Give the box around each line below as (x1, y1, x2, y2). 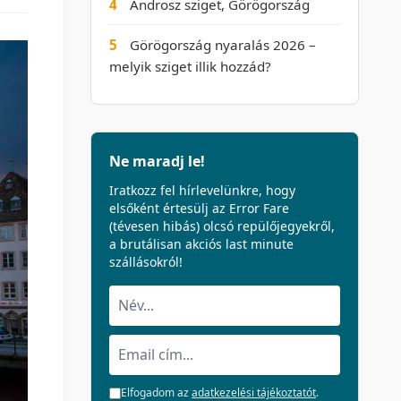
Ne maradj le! (109, 151, 205, 171)
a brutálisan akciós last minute (109, 235, 294, 252)
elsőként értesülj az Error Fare (109, 200, 289, 217)
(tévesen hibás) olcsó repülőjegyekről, (109, 218, 335, 235)
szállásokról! (109, 253, 183, 270)
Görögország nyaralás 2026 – (130, 36, 316, 54)
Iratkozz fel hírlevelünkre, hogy (109, 182, 295, 199)
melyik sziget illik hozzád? (109, 57, 271, 75)
